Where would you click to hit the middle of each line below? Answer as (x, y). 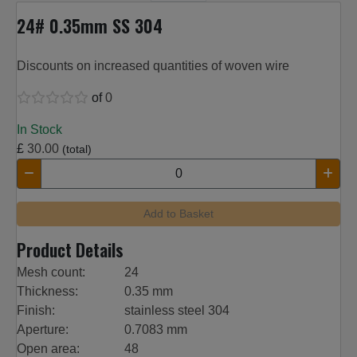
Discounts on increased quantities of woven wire (153, 66)
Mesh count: (51, 273)
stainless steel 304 (177, 311)
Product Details (70, 250)
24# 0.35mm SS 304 (90, 26)
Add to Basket (178, 214)
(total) (77, 149)
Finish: (36, 311)
